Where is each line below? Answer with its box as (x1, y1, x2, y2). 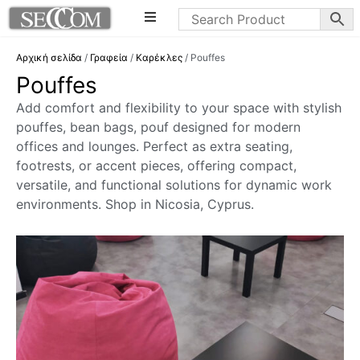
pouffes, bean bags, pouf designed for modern (16, 119, 301, 136)
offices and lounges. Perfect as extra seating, (16, 138, 292, 155)
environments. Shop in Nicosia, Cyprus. (16, 196, 254, 213)
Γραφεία (90, 51, 128, 64)
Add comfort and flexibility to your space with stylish (16, 100, 342, 117)
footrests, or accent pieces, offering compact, (16, 157, 297, 174)
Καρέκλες (136, 51, 182, 64)
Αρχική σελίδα (16, 51, 82, 64)
